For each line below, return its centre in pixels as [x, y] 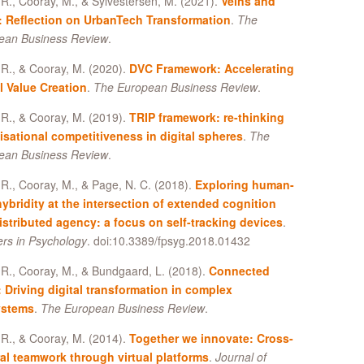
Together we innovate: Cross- [211, 338]
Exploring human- [244, 185]
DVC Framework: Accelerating [211, 69]
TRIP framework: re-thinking [206, 117]
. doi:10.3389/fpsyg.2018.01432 [168, 241]
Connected [239, 271]
